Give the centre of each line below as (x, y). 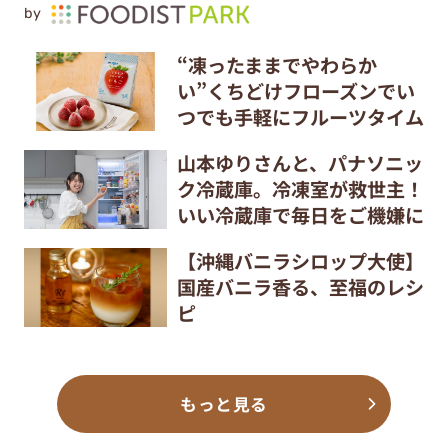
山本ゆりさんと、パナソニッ (299, 163)
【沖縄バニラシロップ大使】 (300, 260)
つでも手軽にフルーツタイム (300, 117)
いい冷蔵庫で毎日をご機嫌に (300, 215)
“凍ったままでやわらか (276, 65)
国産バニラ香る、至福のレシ (300, 286)
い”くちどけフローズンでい (295, 91)
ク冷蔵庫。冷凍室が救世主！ (300, 189)
